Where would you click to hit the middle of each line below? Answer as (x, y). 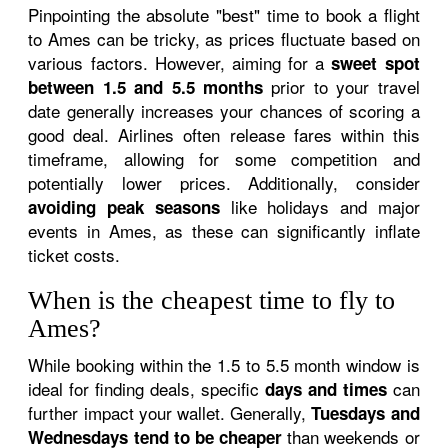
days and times (325, 389)
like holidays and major (319, 206)
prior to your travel (341, 86)
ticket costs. (74, 254)
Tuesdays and (365, 413)
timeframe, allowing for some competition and (224, 158)
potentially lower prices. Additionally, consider (224, 182)
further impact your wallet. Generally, (170, 412)
